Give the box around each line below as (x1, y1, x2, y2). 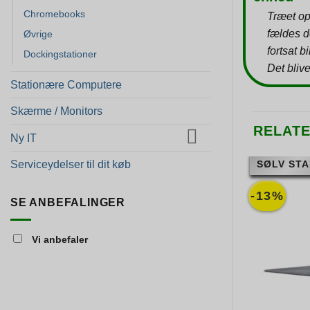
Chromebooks (24, 8, 85, 19)
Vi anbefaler (29, 234, 88, 246)
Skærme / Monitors (10, 104, 102, 117)
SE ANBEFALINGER (10, 197, 125, 209)
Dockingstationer (24, 48, 97, 60)
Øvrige (24, 28, 53, 39)
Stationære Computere (10, 78, 122, 91)
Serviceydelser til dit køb (10, 158, 131, 171)
